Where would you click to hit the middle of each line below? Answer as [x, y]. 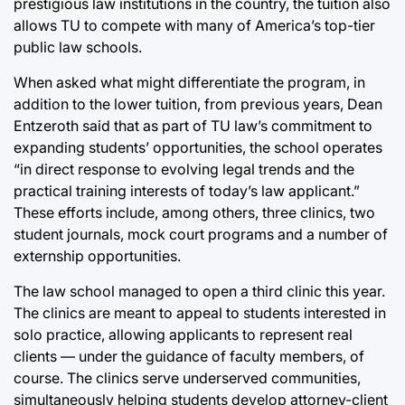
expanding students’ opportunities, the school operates [198, 147]
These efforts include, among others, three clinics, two [194, 212]
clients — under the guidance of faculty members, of [189, 356]
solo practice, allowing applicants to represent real [183, 334]
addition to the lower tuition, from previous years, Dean [198, 104]
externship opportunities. [97, 255]
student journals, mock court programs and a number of [201, 234]
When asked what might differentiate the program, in [189, 82]
